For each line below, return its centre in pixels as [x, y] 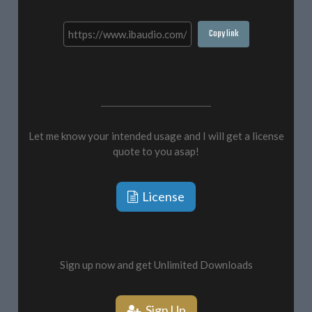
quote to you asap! [156, 151]
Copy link [223, 34]
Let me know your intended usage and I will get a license [156, 136]
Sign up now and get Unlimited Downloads [156, 265]
